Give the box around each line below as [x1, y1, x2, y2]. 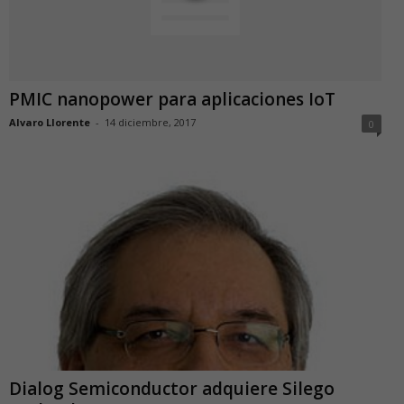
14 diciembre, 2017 [105, 115, 196, 130]
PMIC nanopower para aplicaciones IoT [9, 87, 335, 112]
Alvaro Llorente [9, 115, 90, 130]
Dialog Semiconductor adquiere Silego [9, 376, 335, 400]
